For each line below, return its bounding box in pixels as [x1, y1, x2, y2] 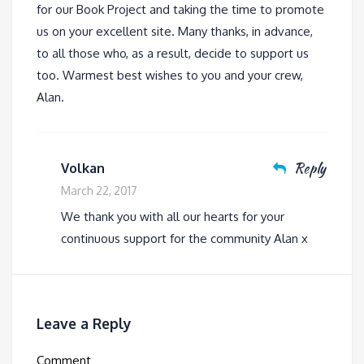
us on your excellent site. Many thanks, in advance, [37, 23, 313, 39]
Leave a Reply [37, 314, 132, 333]
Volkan [61, 159, 105, 176]
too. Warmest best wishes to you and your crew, [37, 67, 303, 83]
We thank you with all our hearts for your [61, 208, 284, 224]
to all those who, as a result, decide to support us [37, 45, 309, 61]
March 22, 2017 [61, 183, 137, 197]
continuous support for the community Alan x [61, 230, 308, 246]
